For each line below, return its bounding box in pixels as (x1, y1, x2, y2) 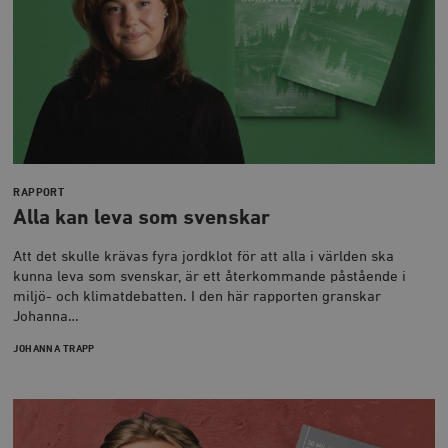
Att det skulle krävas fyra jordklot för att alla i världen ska (13, 249, 395, 265)
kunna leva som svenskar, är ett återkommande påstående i (13, 269, 407, 285)
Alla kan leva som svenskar (13, 207, 271, 229)
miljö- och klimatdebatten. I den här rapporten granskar (13, 289, 382, 305)
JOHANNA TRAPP (13, 343, 95, 354)
